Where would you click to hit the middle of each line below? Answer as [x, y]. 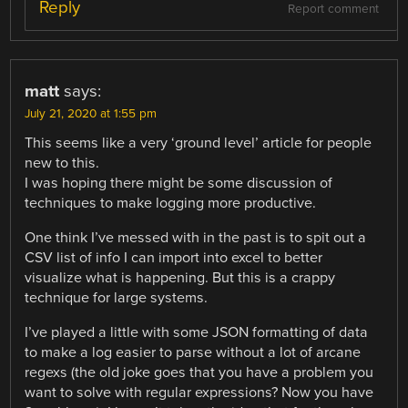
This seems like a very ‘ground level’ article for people [199, 143]
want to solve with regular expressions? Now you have [199, 393]
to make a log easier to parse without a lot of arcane [193, 353]
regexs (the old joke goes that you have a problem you [199, 373]
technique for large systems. [117, 297]
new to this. [62, 163]
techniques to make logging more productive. [171, 203]
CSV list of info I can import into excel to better [174, 257]
